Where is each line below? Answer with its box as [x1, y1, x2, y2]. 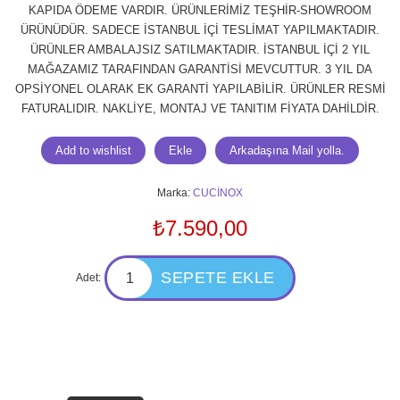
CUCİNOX [193, 187, 243, 199]
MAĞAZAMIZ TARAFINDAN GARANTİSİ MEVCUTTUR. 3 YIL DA [28, 62, 372, 76]
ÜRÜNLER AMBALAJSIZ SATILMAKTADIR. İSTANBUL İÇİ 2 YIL [30, 43, 370, 56]
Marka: [157, 187, 190, 199]
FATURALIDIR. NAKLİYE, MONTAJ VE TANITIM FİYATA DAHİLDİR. [21, 102, 379, 115]
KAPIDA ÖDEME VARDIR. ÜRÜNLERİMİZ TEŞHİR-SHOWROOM [29, 4, 371, 17]
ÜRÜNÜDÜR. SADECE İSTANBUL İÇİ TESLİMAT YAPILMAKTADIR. [21, 23, 379, 37]
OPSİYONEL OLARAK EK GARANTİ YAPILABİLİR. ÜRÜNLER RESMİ [14, 82, 386, 96]
